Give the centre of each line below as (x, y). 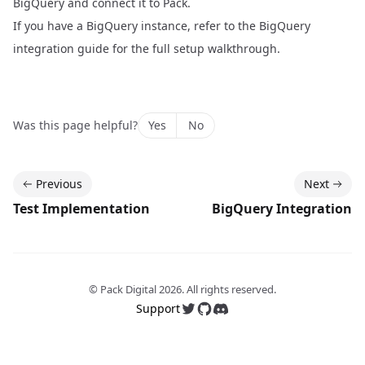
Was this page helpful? (75, 125)
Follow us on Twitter (242, 310)
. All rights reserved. (229, 289)
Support (158, 308)
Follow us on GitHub (258, 310)
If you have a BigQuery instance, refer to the (136, 26)
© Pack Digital (124, 289)
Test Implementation (81, 209)
